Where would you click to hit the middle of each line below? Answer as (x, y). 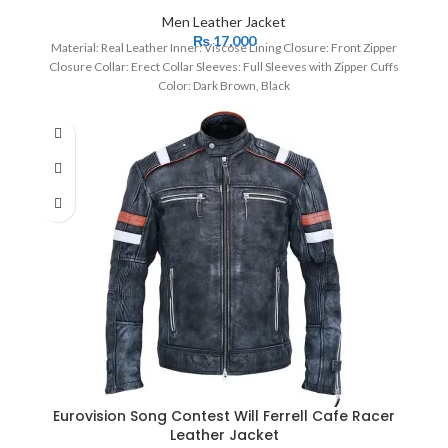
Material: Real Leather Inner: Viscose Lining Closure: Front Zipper (224, 47)
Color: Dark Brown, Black (224, 85)
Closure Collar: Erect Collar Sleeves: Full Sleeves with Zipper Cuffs (224, 66)
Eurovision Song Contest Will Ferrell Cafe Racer (224, 415)
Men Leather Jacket (224, 21)
